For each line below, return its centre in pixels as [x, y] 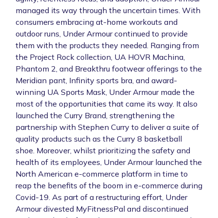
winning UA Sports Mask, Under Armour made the [105, 92]
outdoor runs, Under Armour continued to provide [102, 33]
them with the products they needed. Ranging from [107, 45]
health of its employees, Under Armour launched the [109, 162]
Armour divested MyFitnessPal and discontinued [102, 209]
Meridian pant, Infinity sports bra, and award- [96, 80]
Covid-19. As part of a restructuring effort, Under [101, 197]
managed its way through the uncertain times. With [108, 10]
